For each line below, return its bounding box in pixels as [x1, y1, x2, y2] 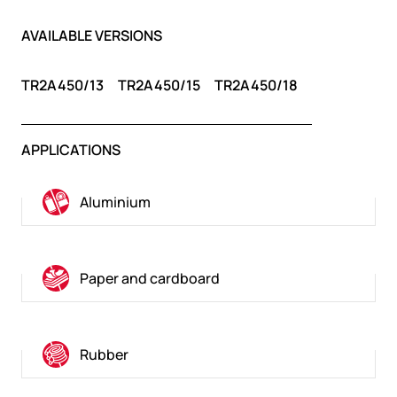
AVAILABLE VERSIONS [21, 26, 162, 46]
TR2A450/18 [214, 75, 298, 96]
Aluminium [80, 192, 151, 213]
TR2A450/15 [118, 75, 200, 96]
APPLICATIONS [21, 140, 121, 160]
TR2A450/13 [21, 75, 104, 96]
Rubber [80, 345, 128, 365]
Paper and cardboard [80, 269, 220, 289]
